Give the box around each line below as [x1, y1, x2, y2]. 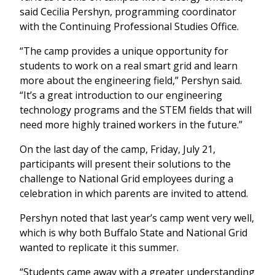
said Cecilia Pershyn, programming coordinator [20, 5, 236, 19]
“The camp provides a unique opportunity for [20, 44, 228, 58]
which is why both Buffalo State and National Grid [20, 226, 247, 240]
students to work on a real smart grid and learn [20, 59, 238, 73]
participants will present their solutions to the [20, 157, 231, 171]
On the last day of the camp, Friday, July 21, [20, 142, 215, 157]
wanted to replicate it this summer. [20, 241, 179, 255]
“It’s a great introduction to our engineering [20, 88, 222, 103]
